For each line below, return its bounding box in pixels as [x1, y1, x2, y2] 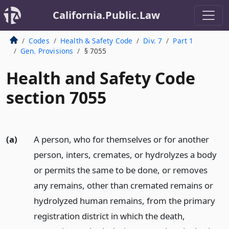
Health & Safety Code [60, 36, 133, 45]
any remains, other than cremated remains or [33, 179, 213, 191]
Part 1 [173, 36, 194, 45]
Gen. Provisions [20, 46, 74, 56]
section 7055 [6, 86, 106, 108]
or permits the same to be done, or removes [33, 164, 208, 176]
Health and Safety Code [6, 67, 195, 89]
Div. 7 [143, 36, 163, 45]
